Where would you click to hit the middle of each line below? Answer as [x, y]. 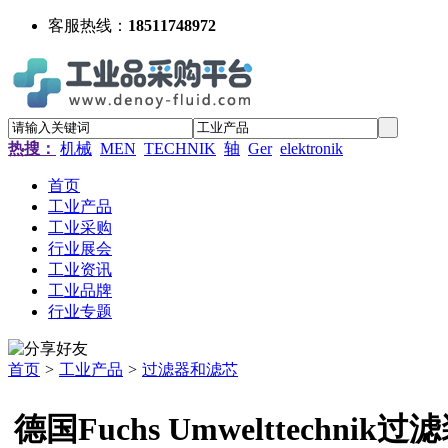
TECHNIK [180, 148]
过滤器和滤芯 [190, 369]
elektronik [311, 148]
